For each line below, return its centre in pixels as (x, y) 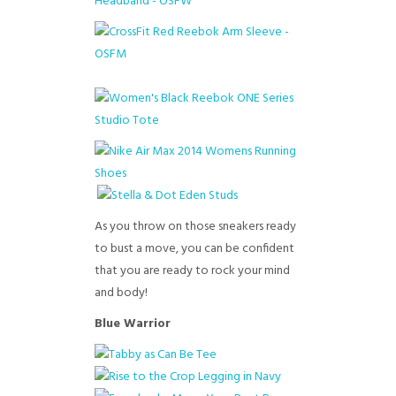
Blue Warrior (132, 324)
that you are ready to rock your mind (192, 271)
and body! (121, 293)
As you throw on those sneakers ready (195, 227)
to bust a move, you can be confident (194, 249)
